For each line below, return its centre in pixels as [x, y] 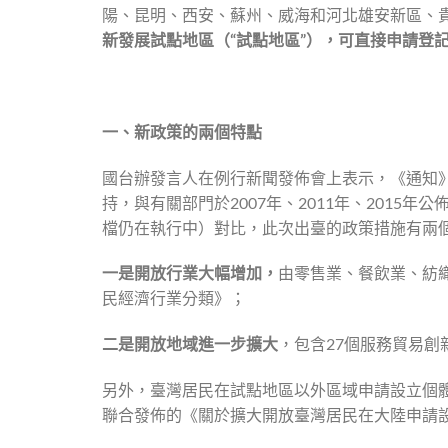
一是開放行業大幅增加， [190, 273]
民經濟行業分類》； [174, 298]
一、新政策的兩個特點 [182, 131]
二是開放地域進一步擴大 [190, 344]
